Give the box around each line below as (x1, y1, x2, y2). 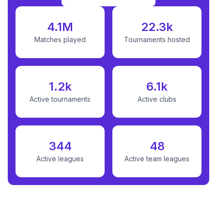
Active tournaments (30, 95, 91, 104)
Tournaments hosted (124, 35, 190, 44)
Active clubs (138, 95, 176, 104)
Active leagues (36, 155, 84, 163)
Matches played (34, 35, 86, 44)
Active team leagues (124, 155, 189, 163)
